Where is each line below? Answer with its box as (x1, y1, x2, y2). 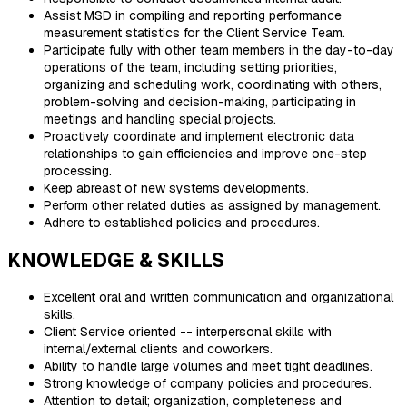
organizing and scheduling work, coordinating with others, (44, 75, 382, 93)
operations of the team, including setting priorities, (44, 58, 337, 75)
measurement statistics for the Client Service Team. (44, 24, 345, 41)
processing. (44, 162, 112, 179)
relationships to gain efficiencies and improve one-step (44, 144, 367, 162)
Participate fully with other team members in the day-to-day (44, 41, 394, 58)
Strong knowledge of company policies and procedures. (44, 375, 372, 392)
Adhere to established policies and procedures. (44, 213, 320, 231)
